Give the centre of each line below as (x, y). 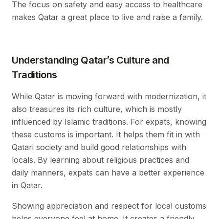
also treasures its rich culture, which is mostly (97, 109)
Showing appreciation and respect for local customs (109, 206)
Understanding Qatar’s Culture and (90, 60)
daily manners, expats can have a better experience (108, 172)
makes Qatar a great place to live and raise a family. (107, 17)
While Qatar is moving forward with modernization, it (109, 96)
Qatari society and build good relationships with (99, 147)
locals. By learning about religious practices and (100, 160)
